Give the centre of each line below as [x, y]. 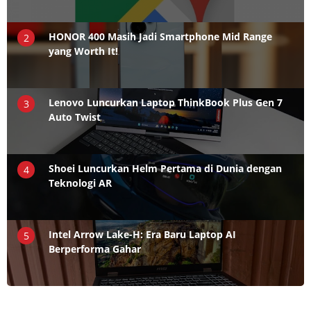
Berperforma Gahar [95, 249]
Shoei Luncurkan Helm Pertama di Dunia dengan [165, 168]
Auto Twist [75, 117]
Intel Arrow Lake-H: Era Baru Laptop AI [142, 234]
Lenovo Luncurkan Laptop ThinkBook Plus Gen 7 [166, 102]
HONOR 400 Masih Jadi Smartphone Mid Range [160, 36]
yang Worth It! [83, 51]
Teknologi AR [80, 183]
